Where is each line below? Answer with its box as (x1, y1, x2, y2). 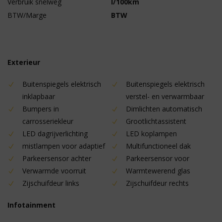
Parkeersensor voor (126, 154, 189, 163)
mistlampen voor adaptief (22, 141, 105, 151)
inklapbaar (22, 92, 55, 101)
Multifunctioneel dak (126, 141, 191, 151)
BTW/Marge (7, 10, 47, 20)
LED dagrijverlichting (22, 129, 88, 138)
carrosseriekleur (22, 116, 73, 126)
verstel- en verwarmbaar (126, 92, 204, 101)
